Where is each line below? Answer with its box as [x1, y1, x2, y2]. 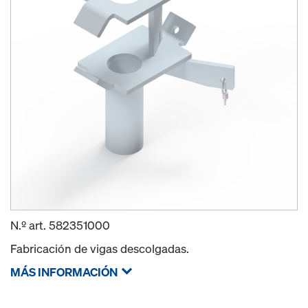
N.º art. [10, 217, 49, 233]
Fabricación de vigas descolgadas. [10, 241, 189, 256]
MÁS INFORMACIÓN [10, 264, 118, 280]
